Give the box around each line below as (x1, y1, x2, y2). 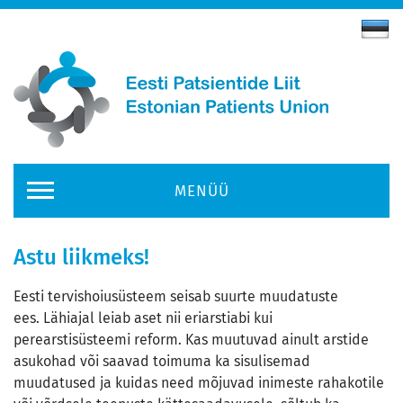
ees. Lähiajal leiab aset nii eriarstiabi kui (13, 308, 273, 328)
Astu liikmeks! (13, 239, 149, 273)
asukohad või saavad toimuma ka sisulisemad (13, 351, 310, 372)
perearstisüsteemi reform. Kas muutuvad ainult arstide (13, 329, 369, 350)
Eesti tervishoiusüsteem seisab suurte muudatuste (13, 286, 338, 307)
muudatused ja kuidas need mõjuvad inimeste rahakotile (13, 372, 384, 393)
